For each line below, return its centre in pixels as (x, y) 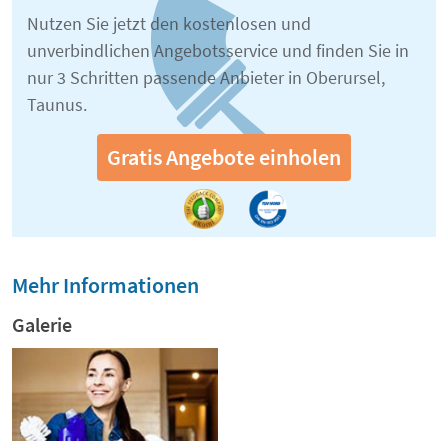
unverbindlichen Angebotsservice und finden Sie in (218, 50)
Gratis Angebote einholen (224, 157)
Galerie (42, 324)
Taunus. (57, 104)
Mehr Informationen (105, 285)
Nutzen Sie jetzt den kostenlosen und (169, 23)
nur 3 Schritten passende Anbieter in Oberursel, (206, 77)
